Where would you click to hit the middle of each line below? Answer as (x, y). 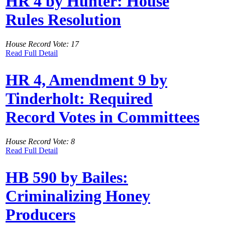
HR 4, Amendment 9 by (86, 80)
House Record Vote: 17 (42, 44)
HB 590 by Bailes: (67, 177)
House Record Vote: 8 (40, 142)
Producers (40, 214)
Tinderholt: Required (79, 98)
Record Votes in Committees (102, 117)
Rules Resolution (63, 19)
